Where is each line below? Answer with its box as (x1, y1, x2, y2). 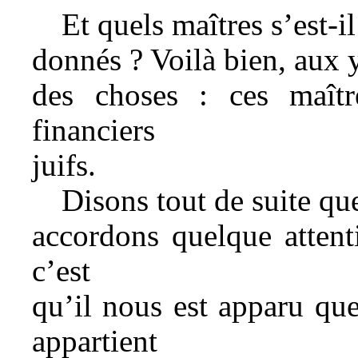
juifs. (32, 147, 96, 182)
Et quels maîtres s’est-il (61, 6, 356, 42)
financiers (32, 112, 155, 147)
